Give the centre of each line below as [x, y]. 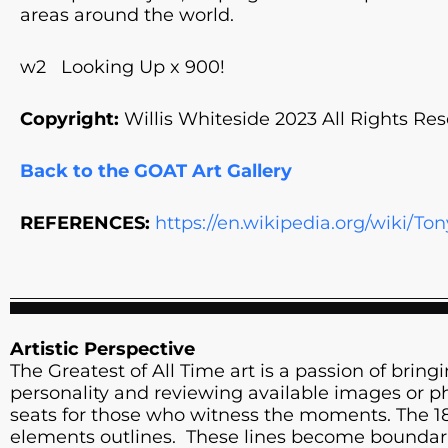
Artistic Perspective [102, 349]
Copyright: [69, 119]
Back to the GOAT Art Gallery [156, 171]
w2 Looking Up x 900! [122, 67]
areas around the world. [127, 15]
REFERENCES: [85, 223]
